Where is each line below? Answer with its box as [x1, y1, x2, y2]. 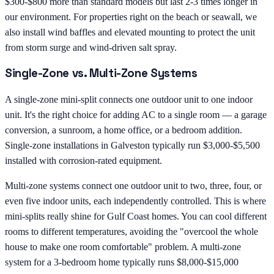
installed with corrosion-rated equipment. [5, 155, 162, 166]
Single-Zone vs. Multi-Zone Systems [5, 65, 198, 80]
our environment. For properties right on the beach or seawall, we [5, 12, 257, 23]
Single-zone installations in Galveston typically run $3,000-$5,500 [5, 139, 260, 150]
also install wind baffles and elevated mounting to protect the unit [5, 27, 255, 38]
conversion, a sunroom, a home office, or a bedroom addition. [5, 124, 242, 135]
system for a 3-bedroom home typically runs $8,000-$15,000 [5, 256, 239, 267]
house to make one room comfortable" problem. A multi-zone [5, 241, 241, 252]
